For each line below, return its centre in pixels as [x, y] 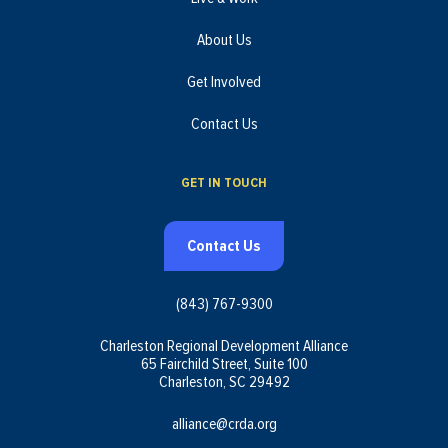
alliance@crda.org [224, 424]
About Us [224, 40]
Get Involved [224, 82]
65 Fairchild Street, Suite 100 [224, 364]
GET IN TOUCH [224, 183]
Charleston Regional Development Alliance [224, 346]
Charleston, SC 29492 [224, 382]
